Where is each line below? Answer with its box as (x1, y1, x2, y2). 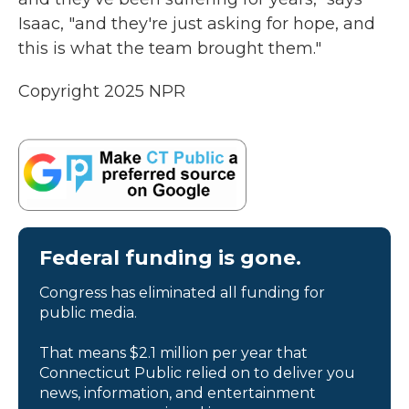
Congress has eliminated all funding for (39, 283, 325, 301)
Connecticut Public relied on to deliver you (39, 363, 355, 382)
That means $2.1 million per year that (39, 343, 308, 362)
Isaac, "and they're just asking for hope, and (18, 14, 375, 34)
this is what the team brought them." (18, 38, 321, 58)
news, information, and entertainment (39, 383, 316, 402)
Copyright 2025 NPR (18, 81, 185, 101)
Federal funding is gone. (39, 245, 301, 270)
